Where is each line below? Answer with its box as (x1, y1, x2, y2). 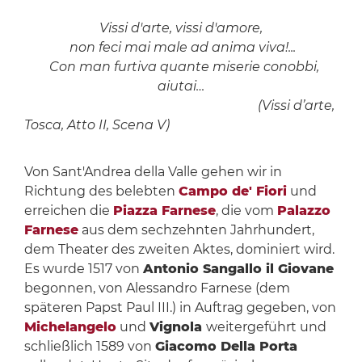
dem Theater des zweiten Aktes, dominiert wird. (23, 242, 335, 258)
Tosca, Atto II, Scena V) (24, 117, 170, 133)
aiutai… (158, 78, 204, 95)
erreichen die (23, 203, 113, 219)
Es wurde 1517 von (23, 261, 143, 277)
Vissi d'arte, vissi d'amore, (99, 20, 263, 36)
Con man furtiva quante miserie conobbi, (43, 59, 319, 75)
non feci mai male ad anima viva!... (66, 40, 296, 56)
